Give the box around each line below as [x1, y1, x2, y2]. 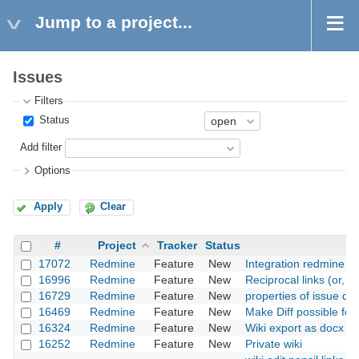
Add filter [20, 142, 63, 154]
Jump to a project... [35, 13, 192, 31]
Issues [13, 68, 63, 87]
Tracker [157, 239, 197, 252]
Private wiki [245, 337, 302, 351]
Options [34, 164, 71, 176]
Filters [34, 95, 64, 107]
